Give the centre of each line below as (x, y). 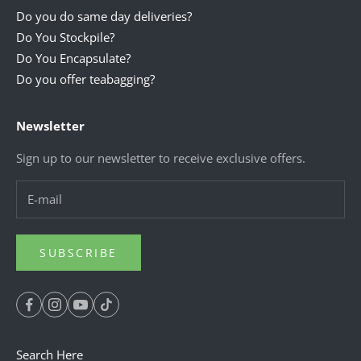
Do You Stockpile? (65, 37)
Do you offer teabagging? (85, 79)
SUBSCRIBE (79, 253)
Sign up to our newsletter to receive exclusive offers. (161, 158)
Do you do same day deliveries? (104, 16)
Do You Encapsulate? (73, 58)
